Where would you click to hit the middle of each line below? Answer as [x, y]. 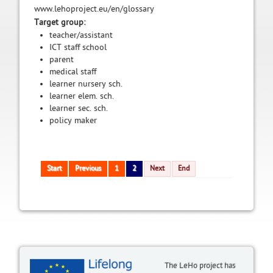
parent [61, 59]
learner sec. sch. [78, 108]
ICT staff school [78, 47]
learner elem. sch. [81, 96]
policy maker [73, 120]
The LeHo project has [200, 266]
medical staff [73, 72]
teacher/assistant [81, 35]
